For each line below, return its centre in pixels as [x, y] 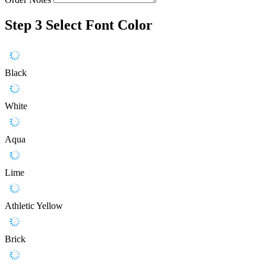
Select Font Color [99, 25]
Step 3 [23, 25]
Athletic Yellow [34, 206]
